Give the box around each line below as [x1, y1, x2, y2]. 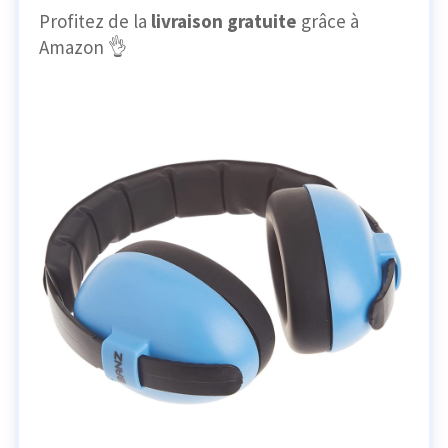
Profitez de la [39, 9, 151, 34]
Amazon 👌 [39, 35, 127, 60]
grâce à [301, 9, 359, 34]
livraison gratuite [151, 9, 301, 34]
